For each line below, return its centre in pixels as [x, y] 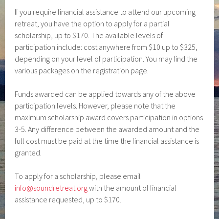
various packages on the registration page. [82, 70]
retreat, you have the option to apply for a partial [92, 23]
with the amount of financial [132, 188]
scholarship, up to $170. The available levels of [89, 35]
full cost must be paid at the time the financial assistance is [107, 141]
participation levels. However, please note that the [95, 106]
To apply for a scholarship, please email [78, 176]
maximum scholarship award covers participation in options [109, 117]
